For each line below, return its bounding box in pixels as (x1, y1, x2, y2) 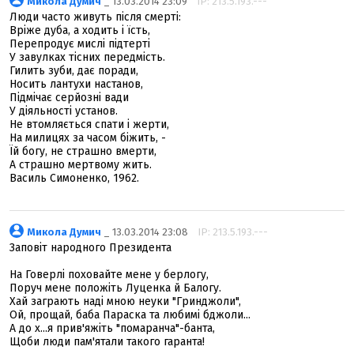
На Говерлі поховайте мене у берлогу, (9, 268, 209, 281)
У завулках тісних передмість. (9, 51, 165, 64)
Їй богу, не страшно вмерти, (9, 145, 156, 158)
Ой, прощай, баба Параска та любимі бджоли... (9, 308, 250, 322)
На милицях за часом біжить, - (9, 131, 166, 145)
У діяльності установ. (9, 104, 118, 118)
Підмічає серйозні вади (9, 91, 129, 104)
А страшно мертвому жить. (9, 158, 152, 171)
